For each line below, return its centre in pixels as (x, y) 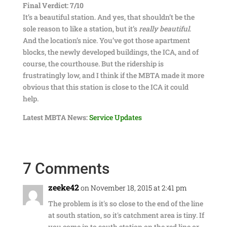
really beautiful (164, 29)
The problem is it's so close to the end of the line (125, 203)
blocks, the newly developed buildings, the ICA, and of (110, 52)
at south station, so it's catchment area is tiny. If (126, 215)
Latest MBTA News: (55, 117)
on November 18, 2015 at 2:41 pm (134, 188)
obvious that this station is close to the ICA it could (105, 87)
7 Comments (66, 168)
